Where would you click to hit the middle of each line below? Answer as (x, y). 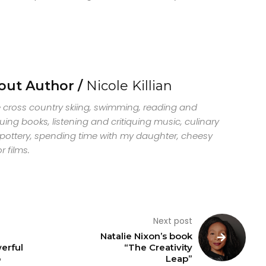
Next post (173, 221)
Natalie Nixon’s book (147, 236)
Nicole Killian (129, 86)
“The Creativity (159, 248)
